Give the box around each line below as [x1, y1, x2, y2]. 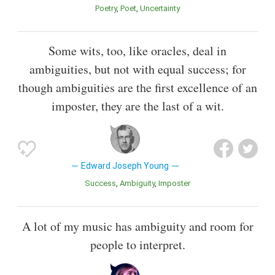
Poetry [99, 4, 117, 14]
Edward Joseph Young [81, 161, 169, 171]
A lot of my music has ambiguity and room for [21, 217, 254, 234]
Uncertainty [145, 4, 180, 14]
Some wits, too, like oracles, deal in [48, 42, 227, 60]
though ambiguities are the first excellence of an [18, 79, 257, 96]
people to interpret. [90, 236, 185, 253]
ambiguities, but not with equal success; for [29, 61, 246, 78]
